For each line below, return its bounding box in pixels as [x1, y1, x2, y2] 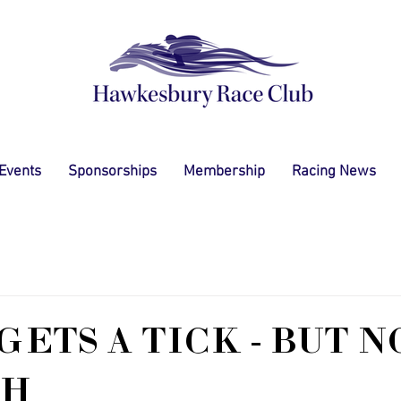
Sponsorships [68, 163, 157, 181]
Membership [183, 163, 265, 181]
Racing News [292, 163, 376, 181]
